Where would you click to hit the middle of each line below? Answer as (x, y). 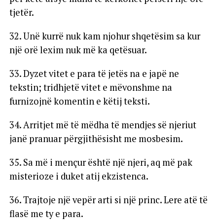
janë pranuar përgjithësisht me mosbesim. (96, 138)
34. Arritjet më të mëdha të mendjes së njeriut (103, 125)
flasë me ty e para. (46, 213)
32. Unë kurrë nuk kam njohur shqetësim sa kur (105, 36)
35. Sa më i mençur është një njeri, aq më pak (101, 162)
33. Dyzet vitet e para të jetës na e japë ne (94, 73)
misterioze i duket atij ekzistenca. (79, 176)
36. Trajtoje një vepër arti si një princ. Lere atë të (108, 200)
